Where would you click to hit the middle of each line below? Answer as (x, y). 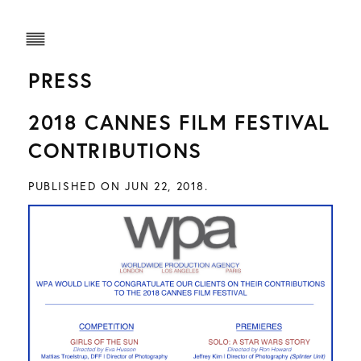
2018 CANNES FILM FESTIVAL (180, 122)
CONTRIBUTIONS (115, 150)
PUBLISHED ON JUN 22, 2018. (118, 185)
